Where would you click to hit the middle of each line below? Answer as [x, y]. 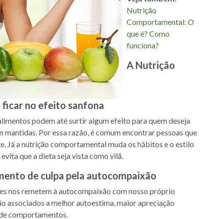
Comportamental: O [160, 22]
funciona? [143, 45]
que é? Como [148, 34]
